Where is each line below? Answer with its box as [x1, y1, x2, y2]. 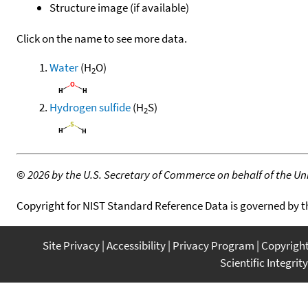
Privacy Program [173, 237, 254, 253]
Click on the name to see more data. [16, 30, 187, 46]
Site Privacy [43, 237, 100, 253]
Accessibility [107, 237, 166, 253]
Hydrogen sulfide [49, 99, 131, 115]
